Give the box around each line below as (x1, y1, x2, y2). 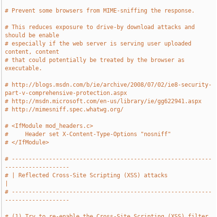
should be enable (5, 32, 60, 39)
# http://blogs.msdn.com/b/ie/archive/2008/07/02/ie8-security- (5, 81, 212, 88)
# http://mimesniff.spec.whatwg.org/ (5, 106, 124, 113)
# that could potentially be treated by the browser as (5, 57, 185, 63)
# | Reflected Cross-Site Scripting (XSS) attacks (5, 172, 168, 179)
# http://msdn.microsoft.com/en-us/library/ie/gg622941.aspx (5, 98, 202, 105)
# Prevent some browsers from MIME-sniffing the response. (5, 7, 195, 14)
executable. (5, 65, 43, 72)
